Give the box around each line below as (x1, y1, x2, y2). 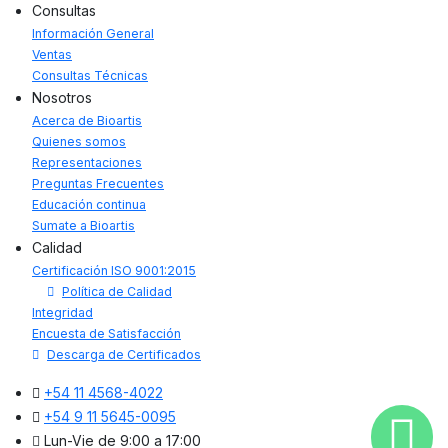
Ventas (32, 46, 72, 62)
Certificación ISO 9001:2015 (32, 262, 196, 278)
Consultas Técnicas (32, 67, 148, 83)
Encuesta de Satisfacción (32, 325, 181, 341)
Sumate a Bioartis (32, 217, 135, 233)
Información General (32, 25, 154, 41)
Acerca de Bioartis (32, 112, 142, 128)
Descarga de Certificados (47, 346, 201, 362)
